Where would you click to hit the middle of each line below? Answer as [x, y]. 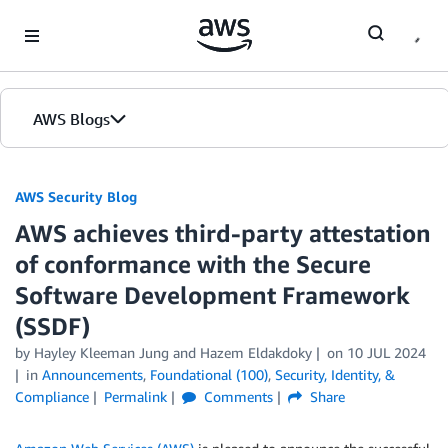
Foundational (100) [208, 374]
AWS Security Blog [76, 196]
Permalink [135, 396]
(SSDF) [52, 326]
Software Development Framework [212, 295]
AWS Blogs [71, 119]
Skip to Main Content [75, 19]
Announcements [92, 374]
